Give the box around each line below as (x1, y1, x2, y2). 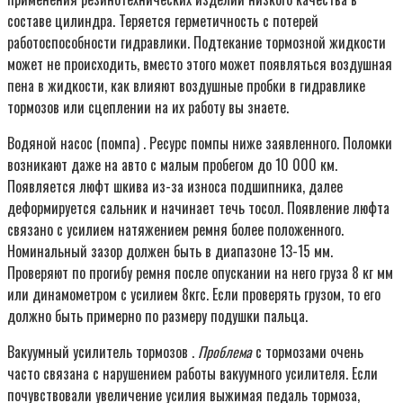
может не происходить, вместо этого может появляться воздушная (7, 52, 392, 75)
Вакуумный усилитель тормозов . (7, 340, 198, 363)
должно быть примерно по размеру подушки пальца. (7, 304, 308, 327)
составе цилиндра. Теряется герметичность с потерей (7, 9, 318, 31)
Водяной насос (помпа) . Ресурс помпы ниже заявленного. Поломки (7, 131, 392, 154)
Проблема (198, 340, 252, 363)
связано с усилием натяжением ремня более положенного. (7, 218, 344, 240)
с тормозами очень (252, 340, 363, 363)
